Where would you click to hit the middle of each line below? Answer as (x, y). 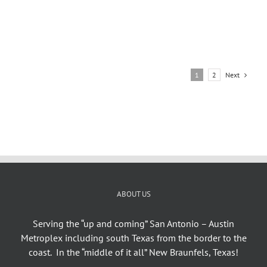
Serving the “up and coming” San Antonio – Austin (133, 223)
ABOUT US (133, 194)
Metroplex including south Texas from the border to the (133, 237)
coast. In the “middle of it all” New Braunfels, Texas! (133, 252)
